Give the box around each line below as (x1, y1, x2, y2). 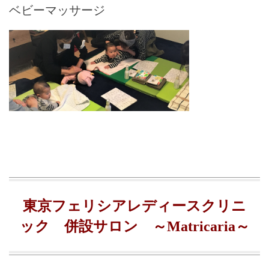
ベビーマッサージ (9, 4, 105, 17)
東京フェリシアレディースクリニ (23, 198, 246, 214)
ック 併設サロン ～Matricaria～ (19, 219, 250, 235)
